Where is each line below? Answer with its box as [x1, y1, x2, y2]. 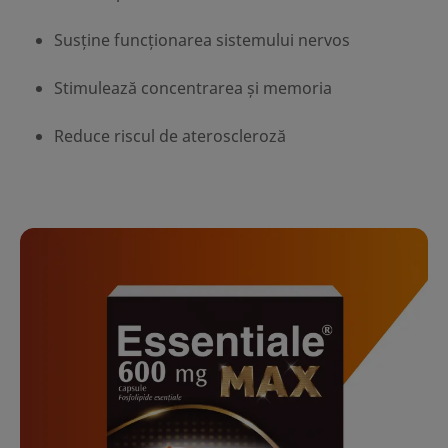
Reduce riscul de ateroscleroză [53, 125, 286, 148]
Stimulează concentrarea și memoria [53, 77, 332, 100]
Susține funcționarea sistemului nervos [53, 29, 350, 52]
